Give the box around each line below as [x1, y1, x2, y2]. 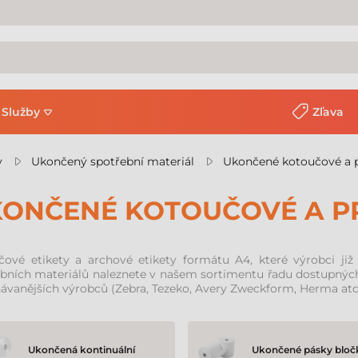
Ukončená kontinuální [28, 344, 135, 356]
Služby [2, 105, 40, 119]
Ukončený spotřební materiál [31, 154, 194, 169]
